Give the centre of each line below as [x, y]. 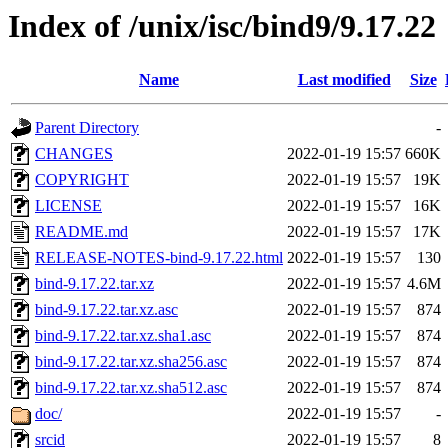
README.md [81, 232]
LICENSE [68, 206]
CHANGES [74, 154]
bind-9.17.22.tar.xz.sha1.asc [123, 336]
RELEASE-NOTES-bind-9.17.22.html [159, 258]
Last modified [344, 80]
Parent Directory [87, 128]
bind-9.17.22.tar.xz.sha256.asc [131, 362]
